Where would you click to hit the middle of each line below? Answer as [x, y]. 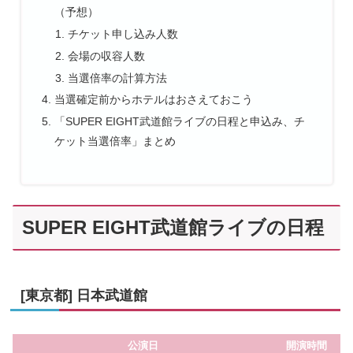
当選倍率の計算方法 [118, 78]
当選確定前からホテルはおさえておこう [153, 100]
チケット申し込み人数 [123, 33]
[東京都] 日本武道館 [84, 295]
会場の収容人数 [107, 56]
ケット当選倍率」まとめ [115, 141]
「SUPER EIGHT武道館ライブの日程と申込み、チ [179, 122]
